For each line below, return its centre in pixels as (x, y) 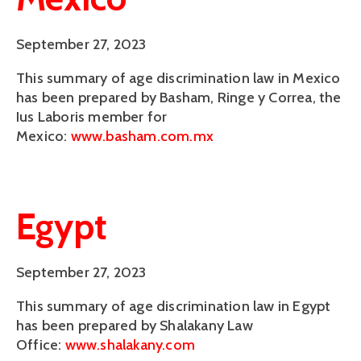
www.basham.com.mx (142, 136)
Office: (41, 345)
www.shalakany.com (130, 345)
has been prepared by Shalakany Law (135, 326)
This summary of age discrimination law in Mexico (178, 78)
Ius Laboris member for (92, 116)
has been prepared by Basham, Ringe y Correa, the (179, 97)
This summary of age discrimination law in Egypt (174, 307)
